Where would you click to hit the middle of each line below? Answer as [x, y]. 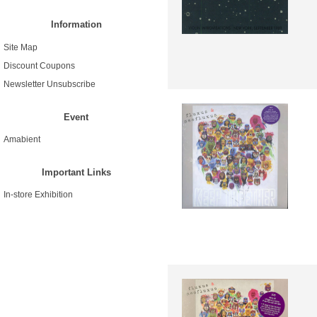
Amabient [22, 139]
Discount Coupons [39, 65]
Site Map [21, 47]
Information [76, 25]
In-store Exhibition [38, 195]
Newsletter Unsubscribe [50, 84]
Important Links [76, 173]
